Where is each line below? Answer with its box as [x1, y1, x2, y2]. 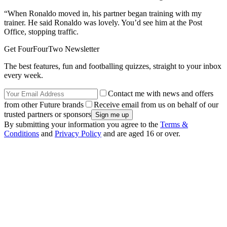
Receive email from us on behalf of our [94, 100, 218, 109]
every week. [4, 70, 43, 80]
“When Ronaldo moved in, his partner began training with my [4, 9, 202, 18]
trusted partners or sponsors [4, 109, 91, 119]
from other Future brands [4, 100, 84, 109]
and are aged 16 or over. [101, 129, 180, 138]
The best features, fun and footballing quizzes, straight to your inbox [4, 61, 221, 70]
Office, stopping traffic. [4, 27, 81, 36]
